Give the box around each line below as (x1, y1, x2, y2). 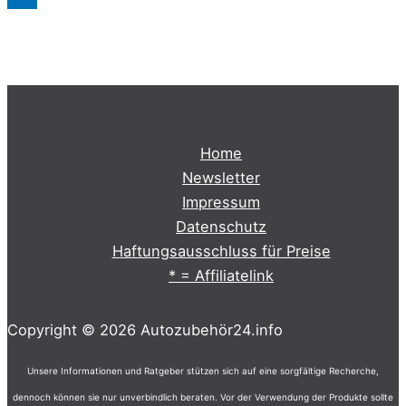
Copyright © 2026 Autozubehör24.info (7, 321, 283, 340)
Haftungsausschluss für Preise (111, 242, 331, 261)
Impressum (182, 193, 260, 212)
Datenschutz (176, 217, 266, 237)
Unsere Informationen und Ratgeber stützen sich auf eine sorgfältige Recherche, (27, 365, 379, 377)
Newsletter (182, 169, 260, 188)
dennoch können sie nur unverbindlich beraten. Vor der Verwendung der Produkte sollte (13, 391, 393, 403)
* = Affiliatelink (169, 266, 274, 285)
